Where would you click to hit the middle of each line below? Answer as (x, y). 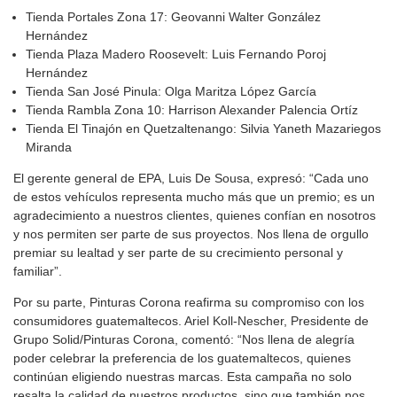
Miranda (49, 147)
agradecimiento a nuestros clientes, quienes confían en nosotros (195, 215)
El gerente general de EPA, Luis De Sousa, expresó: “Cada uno (191, 178)
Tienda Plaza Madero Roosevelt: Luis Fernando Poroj (176, 54)
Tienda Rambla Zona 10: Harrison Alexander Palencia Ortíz (192, 109)
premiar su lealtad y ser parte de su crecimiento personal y (178, 252)
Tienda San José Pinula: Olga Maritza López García (171, 91)
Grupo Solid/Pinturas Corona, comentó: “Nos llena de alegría (184, 339)
